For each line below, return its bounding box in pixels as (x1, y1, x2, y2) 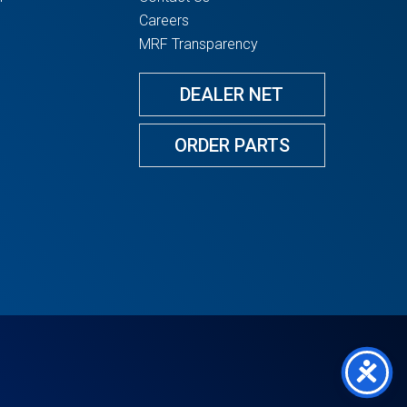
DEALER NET (180, 83, 284, 105)
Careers (138, 12, 189, 30)
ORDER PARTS (174, 134, 290, 156)
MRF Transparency (138, 35, 258, 54)
